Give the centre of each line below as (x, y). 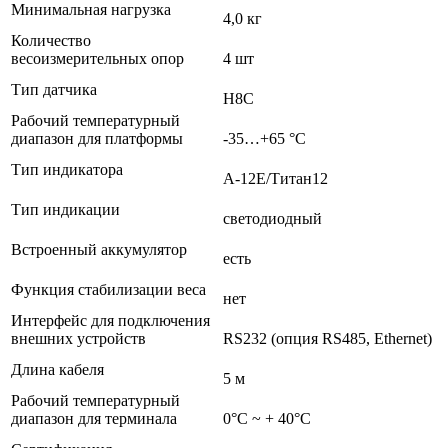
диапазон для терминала (94, 419)
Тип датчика (54, 90)
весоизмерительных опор (97, 59)
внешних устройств (78, 339)
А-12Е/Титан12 (275, 179)
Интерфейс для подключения (110, 321)
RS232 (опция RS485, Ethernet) (327, 339)
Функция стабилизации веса (108, 290)
